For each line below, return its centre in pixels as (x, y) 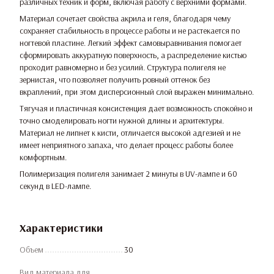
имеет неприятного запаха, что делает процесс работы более (126, 145)
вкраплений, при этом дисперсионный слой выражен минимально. (137, 91)
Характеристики (61, 228)
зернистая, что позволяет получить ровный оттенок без (115, 79)
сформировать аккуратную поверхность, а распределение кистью (133, 55)
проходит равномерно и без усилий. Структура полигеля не (123, 67)
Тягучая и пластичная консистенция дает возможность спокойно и (136, 108)
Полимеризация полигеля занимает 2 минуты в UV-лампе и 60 (128, 173)
